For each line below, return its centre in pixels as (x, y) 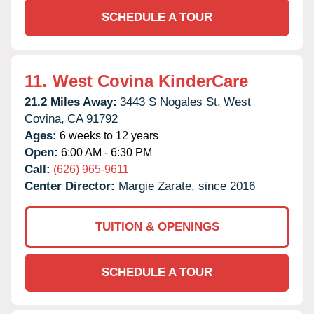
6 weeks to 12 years (108, 135)
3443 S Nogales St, (170, 102)
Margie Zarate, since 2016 (187, 186)
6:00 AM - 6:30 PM (105, 152)
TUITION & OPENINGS (157, 226)
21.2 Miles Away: (71, 102)
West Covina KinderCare (150, 81)
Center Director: (71, 186)
